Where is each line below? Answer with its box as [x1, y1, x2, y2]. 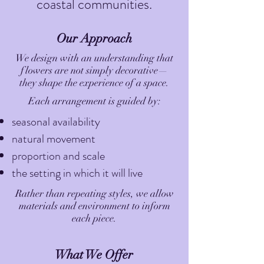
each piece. [72, 212, 117, 225]
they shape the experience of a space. [19, 77, 169, 89]
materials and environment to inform [18, 200, 170, 212]
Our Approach [56, 31, 132, 46]
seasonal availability [12, 113, 100, 130]
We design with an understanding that [15, 52, 173, 64]
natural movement [12, 130, 95, 147]
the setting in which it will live [12, 164, 143, 181]
